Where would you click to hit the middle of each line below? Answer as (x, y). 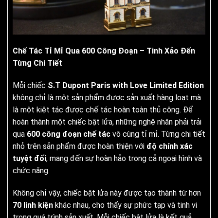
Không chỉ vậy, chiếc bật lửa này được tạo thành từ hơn (107, 193)
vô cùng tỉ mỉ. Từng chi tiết (158, 134)
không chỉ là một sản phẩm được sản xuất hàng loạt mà (107, 97)
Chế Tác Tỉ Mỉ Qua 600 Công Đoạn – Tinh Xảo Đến (104, 51)
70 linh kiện (33, 205)
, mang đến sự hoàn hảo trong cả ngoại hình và (124, 158)
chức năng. (31, 170)
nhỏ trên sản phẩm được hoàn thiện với (80, 146)
